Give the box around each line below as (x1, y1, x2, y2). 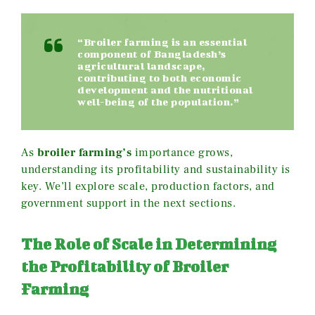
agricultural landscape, (77, 59, 205, 72)
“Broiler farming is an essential (77, 35, 247, 48)
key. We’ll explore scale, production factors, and (21, 179, 275, 193)
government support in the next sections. (21, 195, 236, 210)
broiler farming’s (37, 145, 131, 160)
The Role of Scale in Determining (21, 234, 276, 252)
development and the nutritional (77, 83, 253, 96)
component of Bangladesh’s (77, 47, 226, 60)
